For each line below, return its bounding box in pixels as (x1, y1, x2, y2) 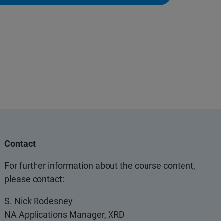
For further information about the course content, (4, 160, 196, 171)
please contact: (4, 174, 65, 184)
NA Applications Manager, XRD (4, 209, 125, 220)
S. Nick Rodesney (4, 196, 73, 206)
